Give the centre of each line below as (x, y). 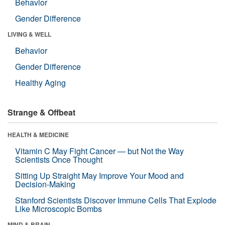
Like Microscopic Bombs (59, 208)
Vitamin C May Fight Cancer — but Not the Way (99, 151)
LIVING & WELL (29, 34)
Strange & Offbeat (41, 112)
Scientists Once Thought (59, 159)
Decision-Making (45, 184)
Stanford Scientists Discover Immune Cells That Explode (116, 200)
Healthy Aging (40, 82)
